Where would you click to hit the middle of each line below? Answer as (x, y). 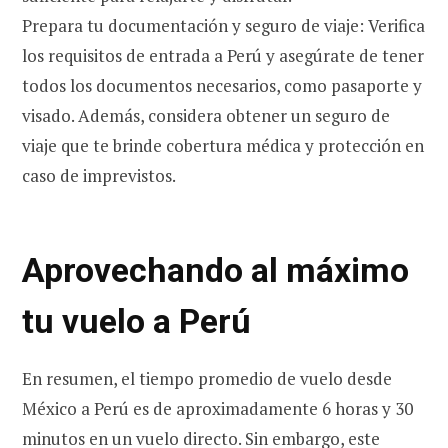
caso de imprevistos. (99, 176)
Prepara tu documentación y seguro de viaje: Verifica (223, 26)
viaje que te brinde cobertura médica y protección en (223, 146)
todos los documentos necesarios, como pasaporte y (222, 86)
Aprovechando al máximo (215, 269)
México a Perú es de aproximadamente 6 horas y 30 (217, 408)
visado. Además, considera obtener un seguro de (206, 116)
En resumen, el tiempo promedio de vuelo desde (207, 378)
